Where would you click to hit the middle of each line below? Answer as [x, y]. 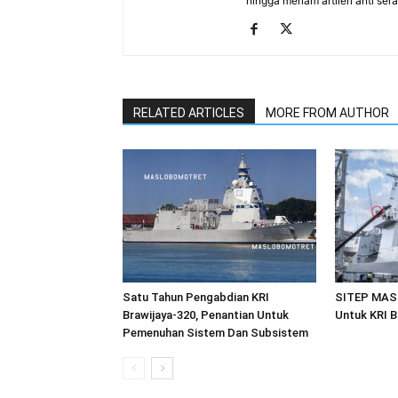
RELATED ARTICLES [189, 112]
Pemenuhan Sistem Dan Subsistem [215, 332]
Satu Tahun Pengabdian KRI [196, 297]
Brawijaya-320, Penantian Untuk [206, 314]
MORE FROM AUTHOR [327, 112]
